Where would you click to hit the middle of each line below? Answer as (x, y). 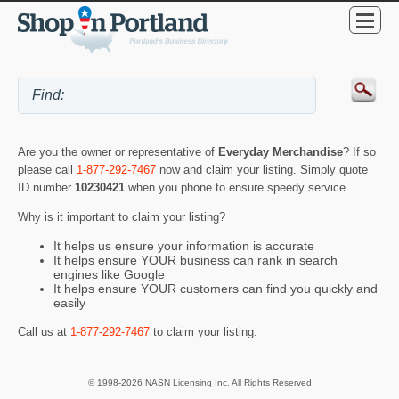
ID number (46, 187)
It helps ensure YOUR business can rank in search (195, 261)
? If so (359, 151)
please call (47, 169)
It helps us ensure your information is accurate (184, 246)
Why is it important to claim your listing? (122, 216)
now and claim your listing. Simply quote (262, 169)
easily (69, 303)
